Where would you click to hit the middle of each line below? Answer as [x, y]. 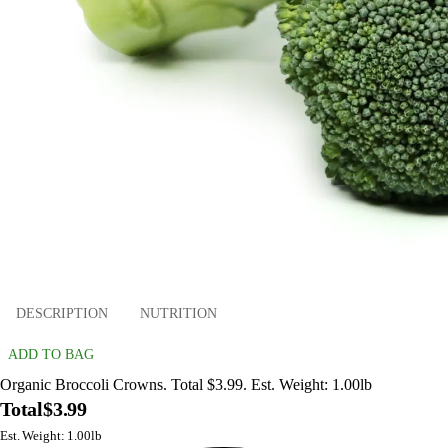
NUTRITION [178, 313]
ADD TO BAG [51, 355]
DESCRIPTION [62, 313]
